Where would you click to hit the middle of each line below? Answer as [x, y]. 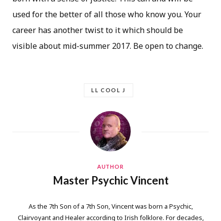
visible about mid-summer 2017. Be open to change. [108, 46]
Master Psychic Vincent [110, 180]
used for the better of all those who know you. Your [107, 14]
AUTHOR [110, 166]
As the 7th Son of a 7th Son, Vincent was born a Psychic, [110, 206]
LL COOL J [109, 90]
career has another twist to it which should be [98, 30]
